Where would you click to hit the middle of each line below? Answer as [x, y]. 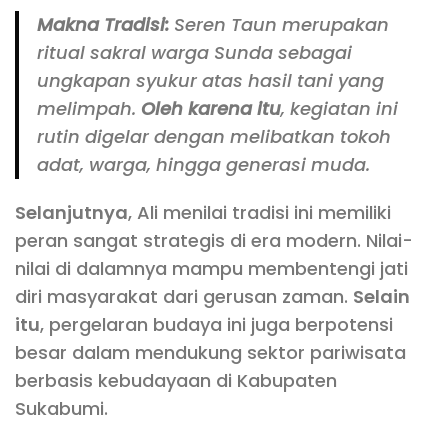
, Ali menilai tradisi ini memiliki [259, 213]
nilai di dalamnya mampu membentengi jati [211, 269]
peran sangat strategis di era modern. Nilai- [214, 241]
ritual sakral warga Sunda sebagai [194, 53]
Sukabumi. [61, 409]
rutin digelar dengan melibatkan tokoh [214, 137]
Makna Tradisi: [103, 25]
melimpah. [89, 109]
